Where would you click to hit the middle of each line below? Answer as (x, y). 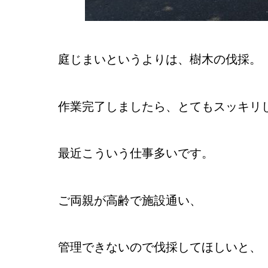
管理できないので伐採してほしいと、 (160, 247)
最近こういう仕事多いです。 (136, 153)
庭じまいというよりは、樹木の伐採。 (160, 60)
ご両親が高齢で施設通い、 (130, 200)
